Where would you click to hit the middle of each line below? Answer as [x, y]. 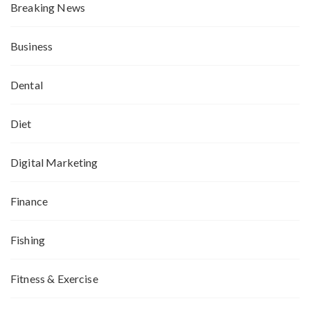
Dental [27, 85]
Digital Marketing [54, 163]
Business [32, 46]
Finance [29, 201]
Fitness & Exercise [54, 279]
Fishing [28, 240]
